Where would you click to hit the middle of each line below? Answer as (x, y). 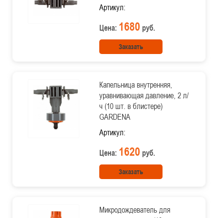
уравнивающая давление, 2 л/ (144, 95)
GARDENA (115, 117)
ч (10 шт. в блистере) (131, 106)
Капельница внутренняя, (136, 85)
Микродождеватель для (135, 210)
